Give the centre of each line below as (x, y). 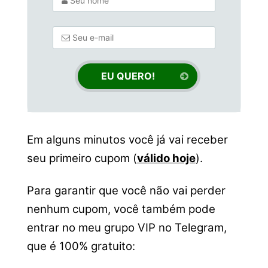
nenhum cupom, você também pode (121, 209)
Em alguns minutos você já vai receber (127, 140)
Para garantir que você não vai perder (126, 190)
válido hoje (166, 159)
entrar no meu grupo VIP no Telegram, (127, 227)
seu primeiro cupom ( (82, 159)
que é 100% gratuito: (81, 246)
